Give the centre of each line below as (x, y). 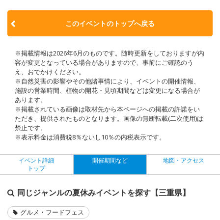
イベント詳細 (37, 160)
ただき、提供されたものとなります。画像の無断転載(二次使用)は (109, 118)
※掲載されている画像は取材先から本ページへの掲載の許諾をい (107, 109)
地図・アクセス (183, 160)
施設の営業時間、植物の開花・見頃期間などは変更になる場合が (107, 90)
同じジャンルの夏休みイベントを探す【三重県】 (104, 192)
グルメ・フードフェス (52, 212)
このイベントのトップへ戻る (110, 23)
